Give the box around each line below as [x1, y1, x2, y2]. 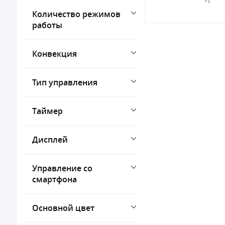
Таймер [32, 105, 63, 117]
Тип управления [32, 77, 97, 88]
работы [32, 20, 62, 31]
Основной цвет [32, 202, 94, 213]
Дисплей [32, 134, 68, 145]
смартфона [32, 174, 77, 185]
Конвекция [32, 48, 77, 59]
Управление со [32, 163, 92, 174]
